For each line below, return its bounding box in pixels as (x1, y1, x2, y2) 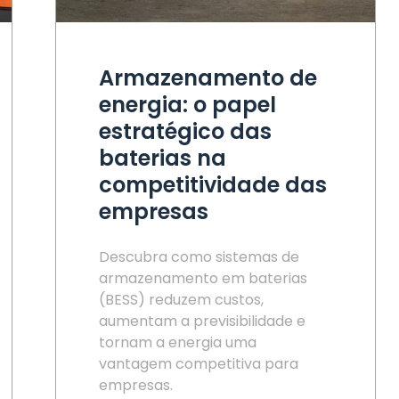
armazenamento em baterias (99, 268, 307, 289)
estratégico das (99, 117, 272, 146)
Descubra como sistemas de (99, 247, 299, 267)
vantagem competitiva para (99, 354, 298, 374)
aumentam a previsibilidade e (99, 311, 305, 331)
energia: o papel (99, 90, 276, 119)
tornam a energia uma (99, 332, 256, 353)
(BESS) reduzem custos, (99, 289, 264, 310)
